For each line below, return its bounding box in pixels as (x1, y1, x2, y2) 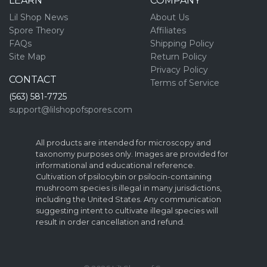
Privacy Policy (150, 64, 208, 75)
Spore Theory (9, 24, 64, 36)
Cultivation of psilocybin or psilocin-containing (36, 172, 212, 181)
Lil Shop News (9, 11, 68, 23)
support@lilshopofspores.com (9, 104, 132, 115)
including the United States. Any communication (36, 194, 221, 204)
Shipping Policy (150, 38, 214, 49)
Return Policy (150, 51, 207, 62)
